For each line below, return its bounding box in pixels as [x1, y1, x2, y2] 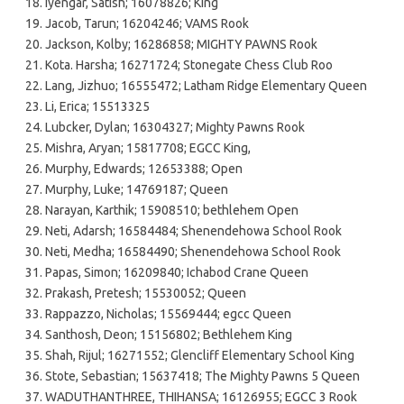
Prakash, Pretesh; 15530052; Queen [45, 285, 246, 300]
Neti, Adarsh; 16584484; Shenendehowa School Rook [45, 223, 342, 238]
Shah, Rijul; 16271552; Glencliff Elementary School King [45, 347, 354, 363]
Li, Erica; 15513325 [45, 98, 150, 114]
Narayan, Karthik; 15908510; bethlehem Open [45, 202, 298, 217]
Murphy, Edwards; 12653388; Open [45, 161, 243, 176]
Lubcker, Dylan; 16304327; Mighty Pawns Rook [45, 119, 305, 134]
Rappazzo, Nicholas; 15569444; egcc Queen [45, 306, 291, 321]
